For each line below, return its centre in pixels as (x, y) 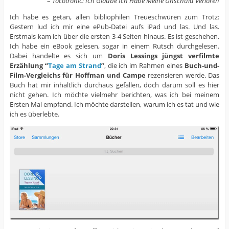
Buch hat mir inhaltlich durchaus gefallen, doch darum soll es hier (114, 85)
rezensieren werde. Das (182, 75)
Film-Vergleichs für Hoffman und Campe (77, 75)
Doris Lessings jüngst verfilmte (164, 56)
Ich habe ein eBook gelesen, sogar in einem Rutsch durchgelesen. (114, 46)
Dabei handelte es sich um (59, 56)
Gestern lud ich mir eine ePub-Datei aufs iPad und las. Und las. (114, 27)
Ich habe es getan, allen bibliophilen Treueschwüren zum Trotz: (114, 17)
